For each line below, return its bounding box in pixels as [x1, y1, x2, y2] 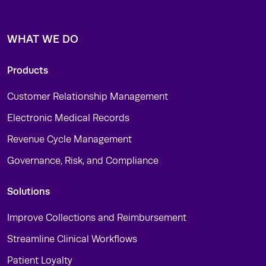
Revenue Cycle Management [7, 134, 132, 145]
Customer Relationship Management [7, 91, 168, 102]
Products [7, 65, 48, 76]
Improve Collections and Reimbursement [7, 213, 186, 223]
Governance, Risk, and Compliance [7, 156, 159, 166]
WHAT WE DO [7, 33, 78, 45]
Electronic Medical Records [7, 113, 129, 123]
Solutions [7, 186, 50, 197]
